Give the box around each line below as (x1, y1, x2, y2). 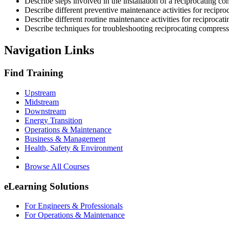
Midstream (25, 98, 59, 106)
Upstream (25, 88, 56, 97)
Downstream (25, 107, 66, 116)
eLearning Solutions (4, 180, 88, 192)
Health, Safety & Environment (25, 144, 123, 152)
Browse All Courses (25, 162, 89, 171)
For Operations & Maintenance (25, 211, 125, 220)
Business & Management (25, 134, 105, 143)
